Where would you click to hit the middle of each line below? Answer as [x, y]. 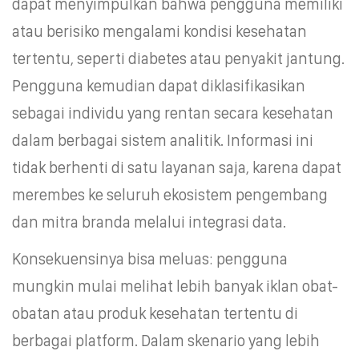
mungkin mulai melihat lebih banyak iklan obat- [175, 286]
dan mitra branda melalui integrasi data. [149, 222]
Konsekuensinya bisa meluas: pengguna [150, 258]
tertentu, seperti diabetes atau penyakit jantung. [178, 58]
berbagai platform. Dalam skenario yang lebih [166, 340]
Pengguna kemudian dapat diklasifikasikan [159, 85]
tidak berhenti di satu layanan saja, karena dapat [177, 167]
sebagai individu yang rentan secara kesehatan [173, 113]
